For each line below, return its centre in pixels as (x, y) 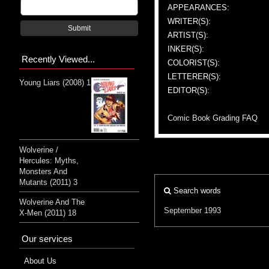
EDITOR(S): (189, 90)
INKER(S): (186, 49)
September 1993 (192, 210)
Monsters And (43, 172)
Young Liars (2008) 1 (55, 82)
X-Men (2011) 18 (48, 213)
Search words (196, 190)
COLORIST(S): (194, 62)
